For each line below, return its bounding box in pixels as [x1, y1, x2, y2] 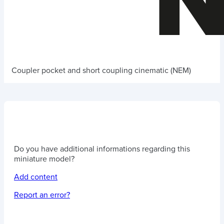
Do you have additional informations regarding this [14, 144, 190, 154]
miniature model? [14, 154, 74, 164]
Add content [14, 172, 57, 182]
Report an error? [14, 190, 70, 200]
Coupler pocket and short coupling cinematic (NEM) [11, 65, 191, 75]
